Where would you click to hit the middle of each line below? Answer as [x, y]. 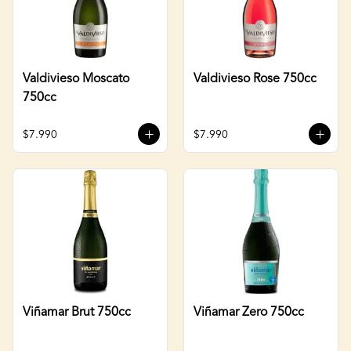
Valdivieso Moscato [76, 79]
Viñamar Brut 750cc [77, 312]
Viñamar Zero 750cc [249, 312]
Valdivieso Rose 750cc [255, 79]
